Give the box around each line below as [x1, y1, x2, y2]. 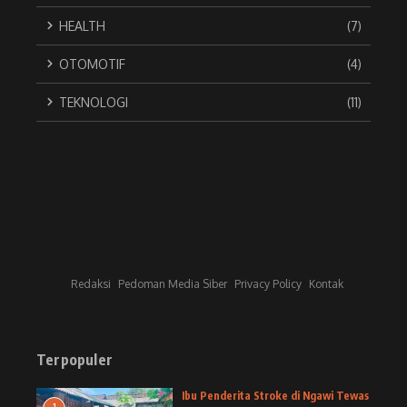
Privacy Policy [234, 276, 302, 291]
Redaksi [71, 276, 111, 291]
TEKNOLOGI [59, 94, 128, 110]
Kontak [309, 276, 343, 291]
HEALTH [59, 17, 105, 34]
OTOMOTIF [59, 55, 125, 72]
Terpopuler [36, 350, 113, 369]
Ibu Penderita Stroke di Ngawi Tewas [182, 388, 369, 402]
